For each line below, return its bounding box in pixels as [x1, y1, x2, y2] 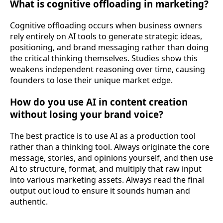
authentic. [10, 196, 48, 207]
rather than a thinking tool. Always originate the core [10, 141, 210, 152]
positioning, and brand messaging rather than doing [10, 41, 209, 53]
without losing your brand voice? [10, 108, 163, 120]
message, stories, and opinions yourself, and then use [10, 152, 213, 163]
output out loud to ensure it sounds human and [10, 185, 190, 196]
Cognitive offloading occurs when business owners [10, 19, 202, 31]
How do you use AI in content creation [10, 95, 188, 108]
